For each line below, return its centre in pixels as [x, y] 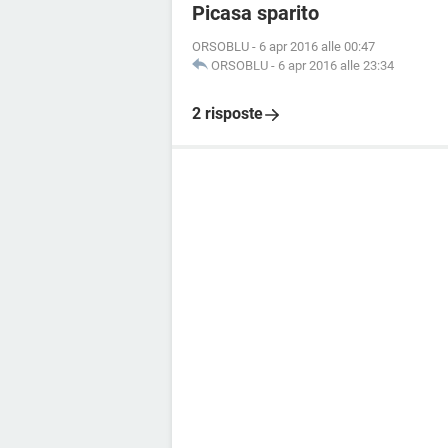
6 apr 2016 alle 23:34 [336, 65]
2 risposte [227, 113]
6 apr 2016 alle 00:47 [317, 46]
